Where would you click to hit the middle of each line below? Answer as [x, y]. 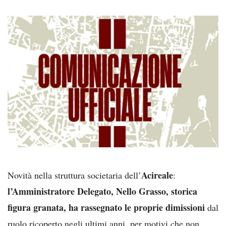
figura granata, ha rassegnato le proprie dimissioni [106, 207]
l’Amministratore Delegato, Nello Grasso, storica [102, 191]
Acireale [157, 175]
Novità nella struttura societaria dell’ [74, 175]
